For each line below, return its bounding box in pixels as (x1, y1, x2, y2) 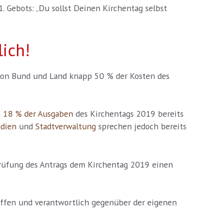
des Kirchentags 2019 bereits (73, 108, 184, 120)
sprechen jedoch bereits (96, 121, 186, 132)
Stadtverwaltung (35, 121, 96, 132)
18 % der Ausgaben (3, 108, 73, 120)
